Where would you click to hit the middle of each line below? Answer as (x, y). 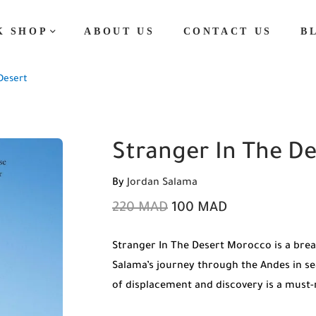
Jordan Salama (162, 183)
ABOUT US (120, 31)
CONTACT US (227, 31)
